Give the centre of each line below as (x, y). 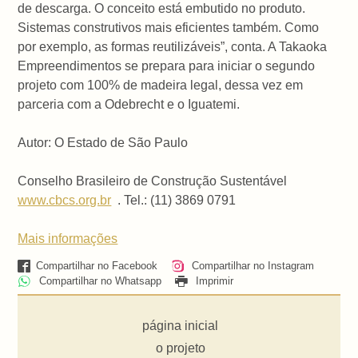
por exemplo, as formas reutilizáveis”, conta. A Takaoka (173, 46)
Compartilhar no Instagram (251, 266)
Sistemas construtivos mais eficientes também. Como (169, 27)
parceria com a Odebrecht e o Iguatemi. (129, 104)
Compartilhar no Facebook (96, 266)
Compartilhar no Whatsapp (98, 281)
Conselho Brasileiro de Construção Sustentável (154, 181)
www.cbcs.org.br (65, 200)
